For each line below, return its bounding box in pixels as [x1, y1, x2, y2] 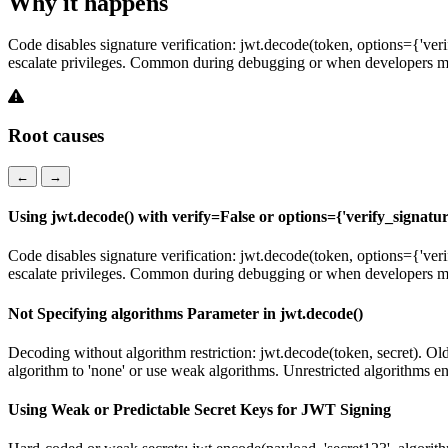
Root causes [8, 125, 104, 147]
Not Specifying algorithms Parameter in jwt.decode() [8, 304, 363, 322]
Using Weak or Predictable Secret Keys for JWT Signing [8, 401, 391, 419]
